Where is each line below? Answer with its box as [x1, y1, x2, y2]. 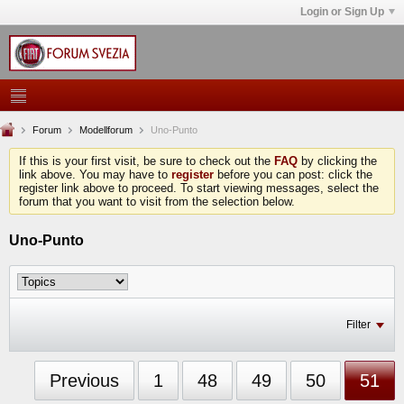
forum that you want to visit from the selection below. [19, 195, 295, 208]
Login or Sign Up [300, 5, 384, 18]
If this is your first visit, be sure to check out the [19, 154, 274, 168]
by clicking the [298, 154, 377, 168]
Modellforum [79, 124, 133, 135]
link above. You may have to [19, 168, 171, 181]
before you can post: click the [214, 168, 372, 181]
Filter [346, 318, 371, 331]
